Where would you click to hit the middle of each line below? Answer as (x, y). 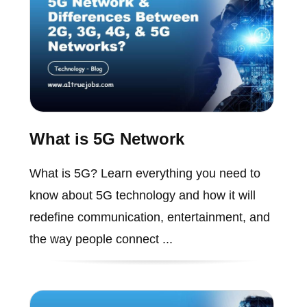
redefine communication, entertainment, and (149, 217)
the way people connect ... (101, 239)
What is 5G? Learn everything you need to (145, 173)
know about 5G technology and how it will (142, 195)
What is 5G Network (107, 138)
